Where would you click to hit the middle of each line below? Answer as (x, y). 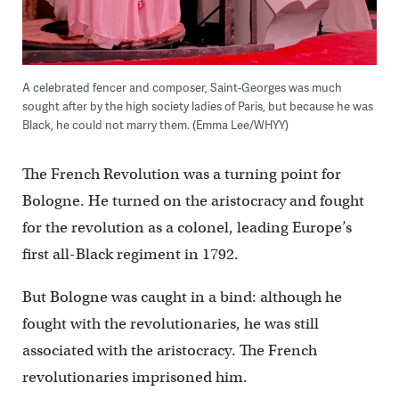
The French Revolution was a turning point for (181, 174)
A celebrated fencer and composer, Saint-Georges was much (182, 87)
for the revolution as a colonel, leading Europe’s (187, 227)
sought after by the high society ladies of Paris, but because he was (197, 106)
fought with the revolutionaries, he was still (170, 323)
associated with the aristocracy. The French (169, 350)
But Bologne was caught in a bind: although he (182, 297)
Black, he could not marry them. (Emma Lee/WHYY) (155, 124)
